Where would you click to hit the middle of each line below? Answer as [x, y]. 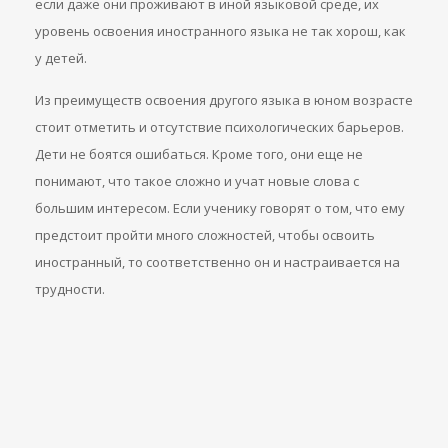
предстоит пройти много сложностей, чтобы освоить [205, 235]
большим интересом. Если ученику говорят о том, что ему [220, 208]
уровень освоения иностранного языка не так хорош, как [220, 31]
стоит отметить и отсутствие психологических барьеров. [219, 127]
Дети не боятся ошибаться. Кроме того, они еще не [199, 154]
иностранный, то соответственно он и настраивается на [217, 262]
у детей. [61, 58]
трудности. [70, 289]
